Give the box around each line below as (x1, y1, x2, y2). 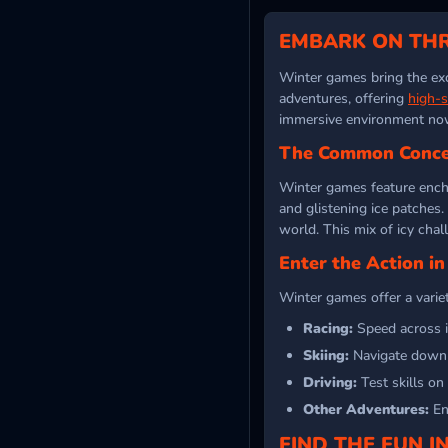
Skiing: (303, 345, 349, 365)
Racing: (303, 318, 353, 338)
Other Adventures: (303, 399, 429, 419)
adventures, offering (279, 88, 408, 108)
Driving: (303, 372, 357, 392)
